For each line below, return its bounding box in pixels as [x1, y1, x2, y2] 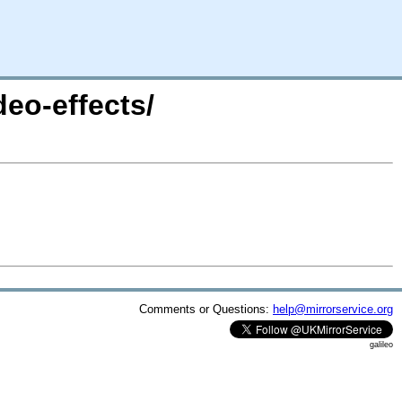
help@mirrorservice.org [273, 301, 393, 316]
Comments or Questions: [139, 301, 273, 316]
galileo [370, 339, 393, 349]
